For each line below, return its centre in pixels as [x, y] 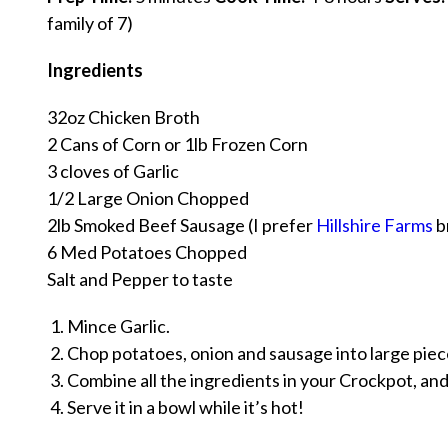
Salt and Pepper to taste [140, 279]
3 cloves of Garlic [113, 171]
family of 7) [90, 23]
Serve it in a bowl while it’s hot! [185, 407]
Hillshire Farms [374, 225]
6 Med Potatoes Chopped [147, 252]
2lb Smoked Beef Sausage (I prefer [181, 225]
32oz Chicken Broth [123, 117]
